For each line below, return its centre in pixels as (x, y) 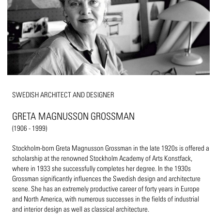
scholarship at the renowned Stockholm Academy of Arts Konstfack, (102, 158)
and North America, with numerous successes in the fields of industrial (106, 199)
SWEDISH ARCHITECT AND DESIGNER (63, 94)
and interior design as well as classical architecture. (81, 209)
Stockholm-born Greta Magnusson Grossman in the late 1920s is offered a (111, 148)
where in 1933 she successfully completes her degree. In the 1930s (101, 168)
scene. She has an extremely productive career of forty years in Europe (106, 188)
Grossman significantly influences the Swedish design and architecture (106, 178)
